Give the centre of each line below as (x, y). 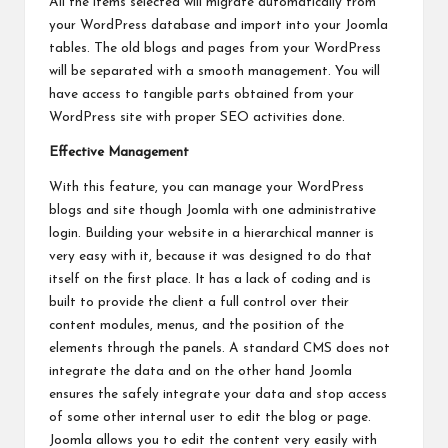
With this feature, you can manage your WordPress (206, 188)
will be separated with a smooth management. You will (214, 72)
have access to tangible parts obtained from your (201, 95)
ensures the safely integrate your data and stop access (218, 395)
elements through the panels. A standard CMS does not (219, 349)
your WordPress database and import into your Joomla (218, 26)
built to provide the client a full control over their (199, 303)
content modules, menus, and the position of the (196, 326)
